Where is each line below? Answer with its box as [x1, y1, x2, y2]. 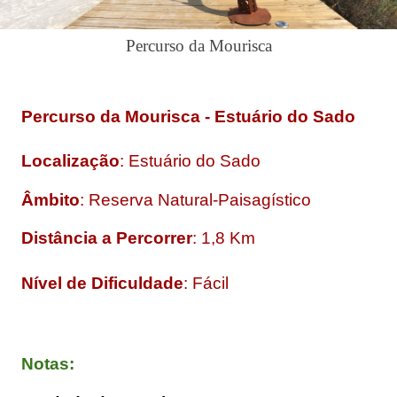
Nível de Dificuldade [21, 273, 183, 292]
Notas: [21, 354, 74, 374]
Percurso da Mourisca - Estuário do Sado [21, 106, 355, 126]
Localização [21, 152, 120, 171]
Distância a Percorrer [21, 229, 192, 248]
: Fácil [183, 273, 229, 292]
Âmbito [21, 190, 80, 209]
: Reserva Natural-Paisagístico [80, 190, 311, 209]
